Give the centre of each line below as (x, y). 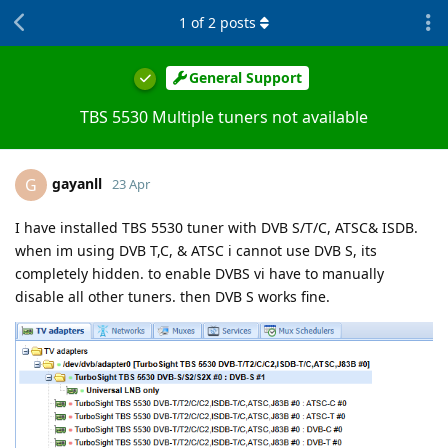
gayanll (77, 183)
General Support (245, 78)
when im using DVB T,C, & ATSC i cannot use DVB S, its (196, 250)
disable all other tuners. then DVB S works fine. (172, 296)
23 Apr (131, 183)
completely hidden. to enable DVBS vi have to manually (199, 273)
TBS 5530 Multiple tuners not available (224, 116)
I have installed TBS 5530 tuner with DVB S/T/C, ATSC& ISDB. (216, 227)
